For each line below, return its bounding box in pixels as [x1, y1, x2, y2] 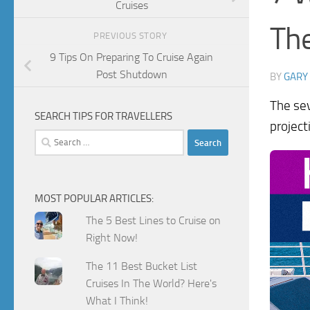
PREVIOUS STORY [93, 30, 170, 42]
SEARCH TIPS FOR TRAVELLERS [35, 110, 172, 123]
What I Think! [86, 294, 149, 308]
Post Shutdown [95, 68, 167, 82]
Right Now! [86, 231, 138, 245]
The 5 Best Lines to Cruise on [86, 214, 221, 228]
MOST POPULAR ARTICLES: [35, 192, 154, 206]
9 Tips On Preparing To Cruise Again [50, 51, 213, 64]
